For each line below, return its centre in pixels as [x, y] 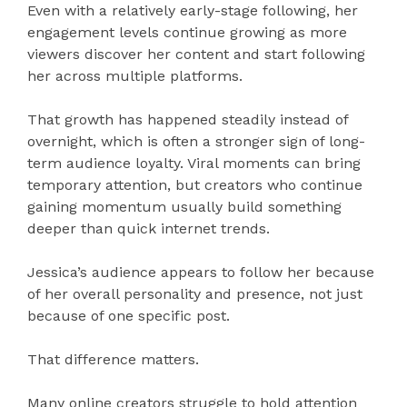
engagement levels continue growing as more [187, 33]
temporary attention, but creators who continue [195, 185]
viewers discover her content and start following [196, 55]
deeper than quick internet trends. [149, 229]
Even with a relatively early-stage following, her [193, 11]
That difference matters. [113, 360]
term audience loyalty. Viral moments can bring [194, 164]
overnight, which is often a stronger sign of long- [196, 142]
